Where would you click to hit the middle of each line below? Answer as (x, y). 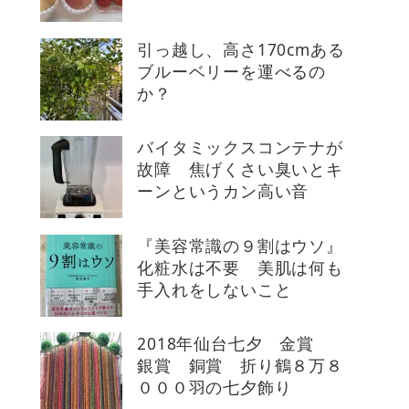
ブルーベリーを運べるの (231, 71)
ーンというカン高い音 (223, 191)
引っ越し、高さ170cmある (241, 49)
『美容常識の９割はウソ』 (240, 245)
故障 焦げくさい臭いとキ (240, 169)
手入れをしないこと (223, 289)
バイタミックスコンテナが (240, 147)
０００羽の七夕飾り (223, 388)
